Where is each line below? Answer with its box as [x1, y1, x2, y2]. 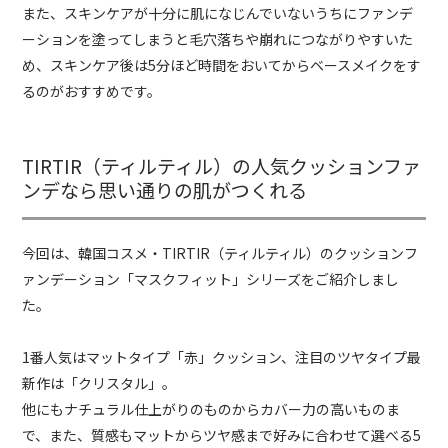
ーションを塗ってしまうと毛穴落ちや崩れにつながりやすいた [22, 28, 414, 49]
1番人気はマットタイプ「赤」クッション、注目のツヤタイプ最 [22, 346, 422, 367]
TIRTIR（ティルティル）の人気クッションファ [22, 151, 422, 179]
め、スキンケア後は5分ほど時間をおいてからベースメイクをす [22, 54, 422, 75]
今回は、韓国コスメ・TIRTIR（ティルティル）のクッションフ [22, 242, 419, 263]
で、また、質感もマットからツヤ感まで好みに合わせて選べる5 [22, 424, 422, 445]
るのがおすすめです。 [22, 80, 162, 101]
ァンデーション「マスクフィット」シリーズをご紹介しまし [22, 268, 400, 289]
